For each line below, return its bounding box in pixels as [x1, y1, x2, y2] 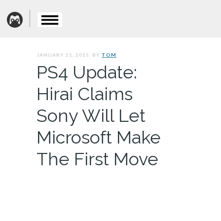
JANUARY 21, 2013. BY [37, 52, 102, 58]
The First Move [37, 148, 158, 169]
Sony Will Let [37, 105, 146, 126]
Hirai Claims [37, 83, 133, 104]
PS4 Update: [37, 62, 137, 82]
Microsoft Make [37, 127, 161, 147]
